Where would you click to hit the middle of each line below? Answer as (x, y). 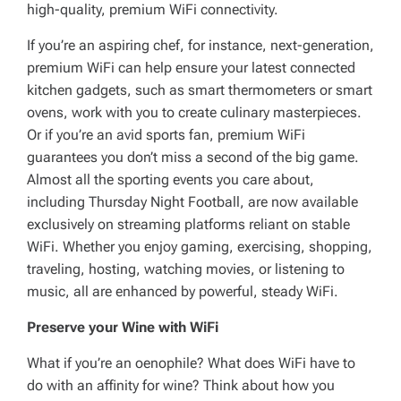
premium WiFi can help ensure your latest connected (191, 68)
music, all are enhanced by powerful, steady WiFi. (183, 291)
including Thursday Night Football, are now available (192, 202)
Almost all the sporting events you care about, (171, 179)
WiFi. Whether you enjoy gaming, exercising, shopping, (200, 247)
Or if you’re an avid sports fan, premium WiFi (166, 135)
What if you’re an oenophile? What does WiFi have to (191, 363)
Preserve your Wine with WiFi (123, 327)
